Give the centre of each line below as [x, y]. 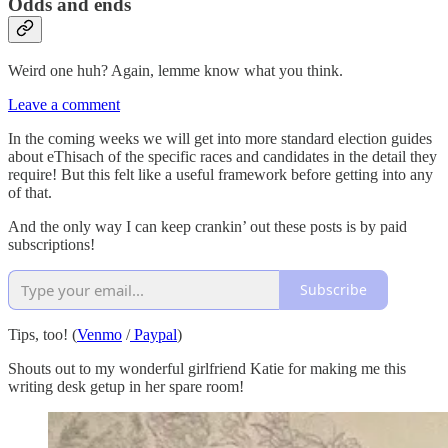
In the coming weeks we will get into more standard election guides [220, 138]
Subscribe [333, 290]
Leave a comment [64, 104]
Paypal [153, 334]
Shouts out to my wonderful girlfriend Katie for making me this [207, 368]
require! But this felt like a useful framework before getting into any [220, 174]
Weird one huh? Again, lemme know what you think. [175, 70]
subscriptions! [51, 244]
